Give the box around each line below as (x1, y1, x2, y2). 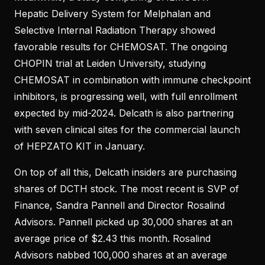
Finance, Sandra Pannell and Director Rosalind (14, 199, 225, 211)
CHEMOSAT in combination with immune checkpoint (14, 73, 251, 86)
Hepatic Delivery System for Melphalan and (14, 7, 211, 20)
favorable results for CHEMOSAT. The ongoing (14, 40, 227, 53)
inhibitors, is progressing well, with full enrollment (14, 90, 237, 102)
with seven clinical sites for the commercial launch (14, 123, 240, 135)
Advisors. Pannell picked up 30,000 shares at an (14, 215, 232, 228)
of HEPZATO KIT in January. (14, 140, 145, 152)
